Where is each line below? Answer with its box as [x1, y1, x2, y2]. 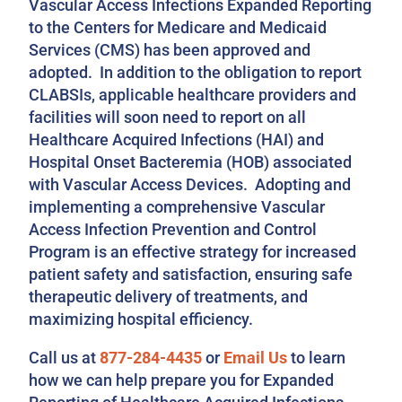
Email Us [223, 347, 288, 367]
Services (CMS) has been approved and [29, 39, 311, 59]
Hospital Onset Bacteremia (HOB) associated [29, 152, 353, 171]
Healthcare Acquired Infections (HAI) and [29, 129, 325, 149]
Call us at [29, 347, 100, 367]
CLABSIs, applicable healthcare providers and [29, 84, 357, 104]
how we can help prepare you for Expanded [29, 370, 335, 389]
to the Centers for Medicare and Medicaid [29, 17, 328, 37]
